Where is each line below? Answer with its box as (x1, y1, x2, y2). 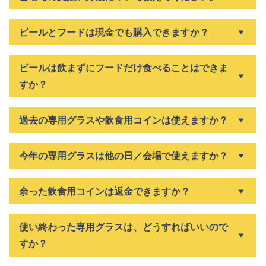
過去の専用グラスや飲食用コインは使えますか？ (19, 114, 228, 126)
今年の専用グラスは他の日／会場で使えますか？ (19, 150, 228, 161)
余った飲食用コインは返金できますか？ (19, 185, 190, 197)
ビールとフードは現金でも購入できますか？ (19, 26, 209, 38)
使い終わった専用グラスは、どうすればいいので (19, 221, 228, 233)
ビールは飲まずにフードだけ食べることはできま (19, 62, 228, 74)
